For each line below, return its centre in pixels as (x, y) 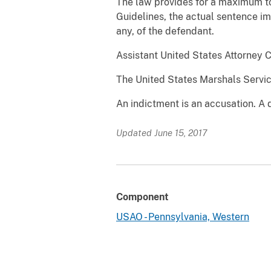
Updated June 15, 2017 (162, 132)
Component (142, 197)
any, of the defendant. (165, 31)
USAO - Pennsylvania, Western (183, 217)
